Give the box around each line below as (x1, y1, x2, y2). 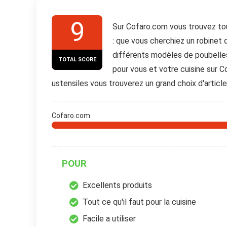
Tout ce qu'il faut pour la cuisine (83, 197, 196, 207)
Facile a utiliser (83, 213, 136, 223)
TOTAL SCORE (58, 56, 96, 63)
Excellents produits (83, 180, 152, 190)
